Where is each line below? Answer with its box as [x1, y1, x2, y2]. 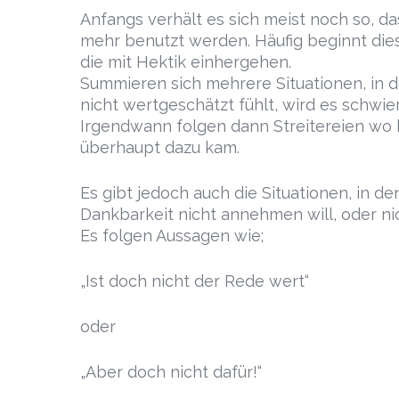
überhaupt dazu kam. [80, 138, 240, 157]
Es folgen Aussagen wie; [80, 226, 264, 245]
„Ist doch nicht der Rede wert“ [80, 272, 309, 290]
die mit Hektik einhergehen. [80, 53, 291, 71]
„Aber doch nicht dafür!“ [80, 362, 262, 381]
